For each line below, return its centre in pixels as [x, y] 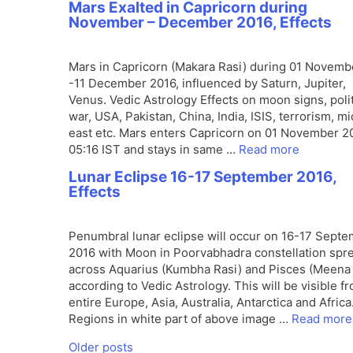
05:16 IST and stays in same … [154, 149]
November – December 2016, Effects [200, 22]
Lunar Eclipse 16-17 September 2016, [203, 177]
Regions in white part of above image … [180, 319]
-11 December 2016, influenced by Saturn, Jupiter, [207, 83]
